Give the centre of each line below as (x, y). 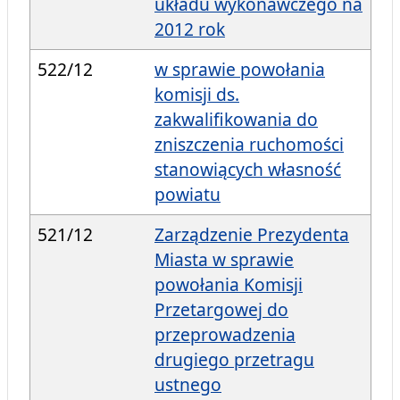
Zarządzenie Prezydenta (252, 235)
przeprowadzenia (225, 335)
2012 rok (190, 29)
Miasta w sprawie (224, 260)
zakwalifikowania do (236, 120)
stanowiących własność (248, 170)
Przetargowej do (221, 310)
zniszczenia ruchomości (249, 145)
